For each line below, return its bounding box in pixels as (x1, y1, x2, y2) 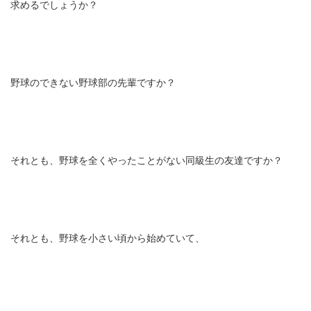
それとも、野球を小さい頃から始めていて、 (10, 233, 205, 244)
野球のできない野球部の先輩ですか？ (10, 77, 176, 89)
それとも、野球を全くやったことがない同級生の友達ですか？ (10, 155, 283, 167)
